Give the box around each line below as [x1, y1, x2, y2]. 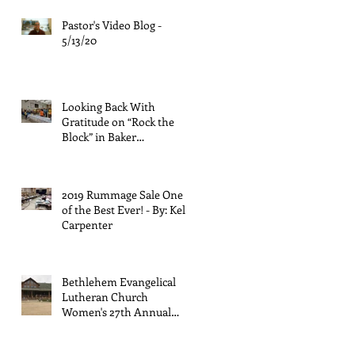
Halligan [62, 334, 103, 349]
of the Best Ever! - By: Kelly [62, 201, 194, 217]
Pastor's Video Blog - [62, 17, 162, 32]
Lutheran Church [62, 288, 148, 304]
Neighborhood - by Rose [62, 143, 182, 159]
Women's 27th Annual [62, 303, 171, 319]
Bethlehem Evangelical [62, 273, 176, 289]
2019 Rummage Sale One [62, 186, 183, 202]
